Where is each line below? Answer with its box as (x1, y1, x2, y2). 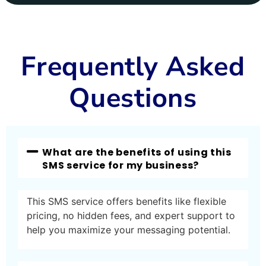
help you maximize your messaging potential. (27, 223, 230, 236)
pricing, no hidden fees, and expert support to (27, 209, 235, 221)
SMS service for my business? (42, 158, 199, 172)
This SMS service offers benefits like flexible (27, 195, 226, 207)
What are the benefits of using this (42, 145, 232, 159)
